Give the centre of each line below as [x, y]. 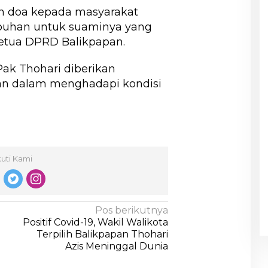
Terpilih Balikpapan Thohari [103, 234]
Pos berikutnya [132, 210]
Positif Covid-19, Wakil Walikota [96, 222]
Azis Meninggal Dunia [117, 246]
